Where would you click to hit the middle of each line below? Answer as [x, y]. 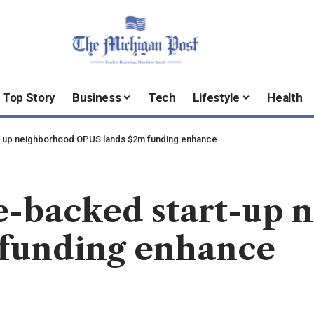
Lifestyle [216, 98]
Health [285, 98]
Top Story [29, 98]
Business [97, 98]
